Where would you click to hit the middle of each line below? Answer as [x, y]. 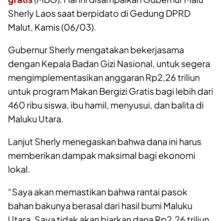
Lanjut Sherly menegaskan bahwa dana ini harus [105, 141]
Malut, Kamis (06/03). [52, 27]
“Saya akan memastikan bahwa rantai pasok [98, 191]
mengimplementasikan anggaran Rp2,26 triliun [104, 77]
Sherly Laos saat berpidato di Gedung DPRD [99, 13]
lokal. [19, 169]
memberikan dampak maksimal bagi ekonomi [102, 155]
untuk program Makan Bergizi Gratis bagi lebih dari [110, 91]
